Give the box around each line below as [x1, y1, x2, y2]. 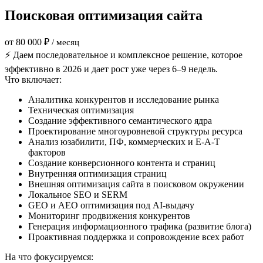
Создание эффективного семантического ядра [28, 116, 212, 126]
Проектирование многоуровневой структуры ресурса [28, 126, 242, 137]
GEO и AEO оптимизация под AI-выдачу [28, 200, 194, 211]
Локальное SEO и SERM [28, 190, 127, 200]
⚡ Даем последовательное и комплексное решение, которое [5, 50, 242, 60]
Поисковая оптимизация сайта [5, 8, 203, 23]
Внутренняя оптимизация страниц [28, 168, 167, 179]
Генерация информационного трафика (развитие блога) [28, 221, 251, 232]
